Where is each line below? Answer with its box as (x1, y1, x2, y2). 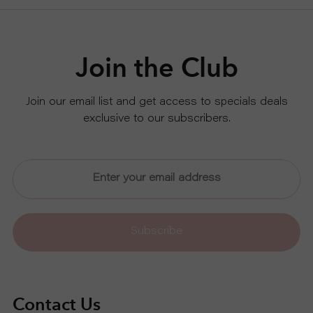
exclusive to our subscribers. (82, 113, 231, 124)
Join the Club (75, 51, 238, 83)
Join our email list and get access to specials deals (25, 96, 288, 108)
